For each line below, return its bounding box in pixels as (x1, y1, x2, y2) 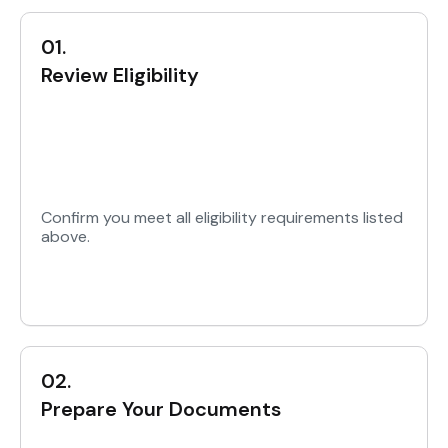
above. (41, 226, 90, 248)
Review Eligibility (41, 62, 199, 89)
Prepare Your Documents (41, 396, 281, 423)
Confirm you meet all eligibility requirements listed (41, 207, 403, 229)
